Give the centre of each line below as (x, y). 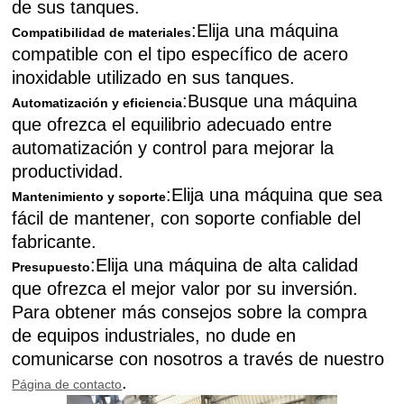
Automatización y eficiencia (97, 103)
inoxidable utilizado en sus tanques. (154, 78)
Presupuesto (51, 267)
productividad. (68, 171)
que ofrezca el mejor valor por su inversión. (185, 289)
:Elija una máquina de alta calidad (225, 265)
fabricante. (55, 242)
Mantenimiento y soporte (89, 197)
